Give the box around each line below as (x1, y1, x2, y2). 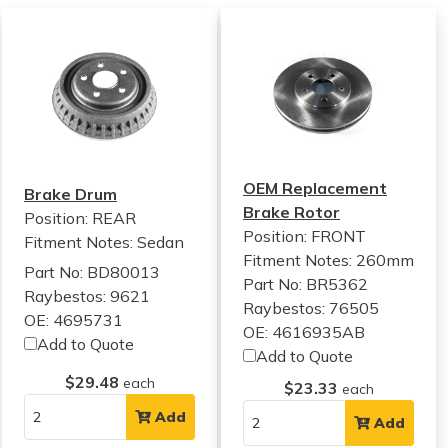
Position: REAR (24, 208, 136, 228)
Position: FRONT (243, 226, 367, 246)
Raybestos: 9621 (24, 286, 150, 306)
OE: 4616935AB (243, 322, 366, 342)
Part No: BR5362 (243, 274, 369, 294)
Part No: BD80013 (24, 262, 160, 282)
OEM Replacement (243, 178, 388, 198)
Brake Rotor (243, 202, 341, 222)
